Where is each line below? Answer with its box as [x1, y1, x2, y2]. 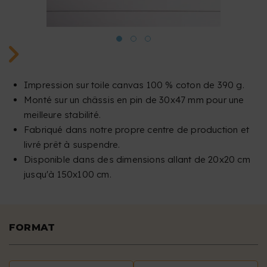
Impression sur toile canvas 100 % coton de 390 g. [24, 79, 244, 91]
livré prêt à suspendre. [24, 139, 120, 151]
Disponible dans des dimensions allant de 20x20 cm [24, 154, 250, 166]
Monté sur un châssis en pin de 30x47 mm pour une [24, 94, 244, 106]
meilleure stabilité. [24, 109, 101, 121]
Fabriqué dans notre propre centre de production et [24, 124, 250, 136]
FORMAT [9, 222, 55, 234]
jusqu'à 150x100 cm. [24, 169, 111, 181]
